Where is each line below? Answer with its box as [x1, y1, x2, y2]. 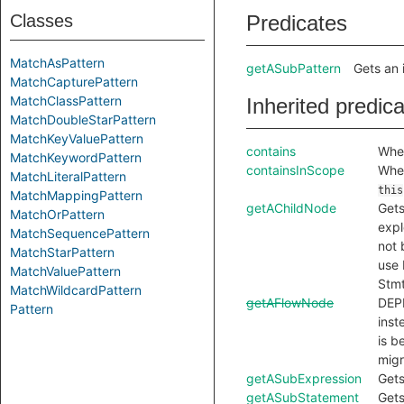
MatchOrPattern [10, 207, 105, 222]
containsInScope [246, 162, 344, 178]
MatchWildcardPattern [10, 282, 142, 298]
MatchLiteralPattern [10, 169, 126, 184]
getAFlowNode [246, 295, 334, 310]
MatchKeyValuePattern [10, 131, 143, 146]
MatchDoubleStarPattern [10, 112, 156, 127]
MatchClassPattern [10, 93, 122, 108]
